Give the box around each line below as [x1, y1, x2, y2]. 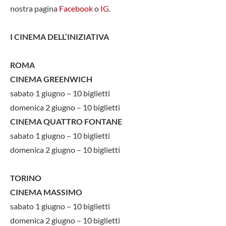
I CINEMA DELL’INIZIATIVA [10, 31, 109, 41]
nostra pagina [10, 3, 59, 13]
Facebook [59, 3, 93, 13]
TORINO [10, 173, 41, 183]
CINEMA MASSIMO [10, 187, 82, 197]
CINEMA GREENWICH [10, 74, 92, 84]
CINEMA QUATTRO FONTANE [10, 116, 122, 126]
